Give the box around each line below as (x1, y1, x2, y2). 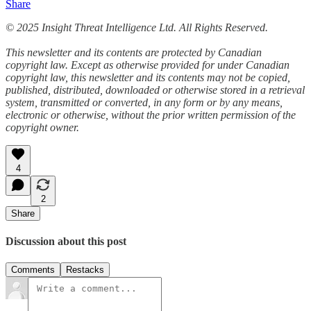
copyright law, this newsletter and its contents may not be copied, (6, 71, 290, 83)
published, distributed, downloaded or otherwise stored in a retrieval (6, 83, 305, 96)
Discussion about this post (6, 235, 126, 248)
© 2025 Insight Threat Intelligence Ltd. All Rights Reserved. (6, 21, 268, 33)
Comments (11, 264, 55, 276)
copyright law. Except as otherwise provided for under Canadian (6, 58, 289, 71)
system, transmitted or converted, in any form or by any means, (6, 96, 283, 108)
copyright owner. (6, 121, 79, 133)
